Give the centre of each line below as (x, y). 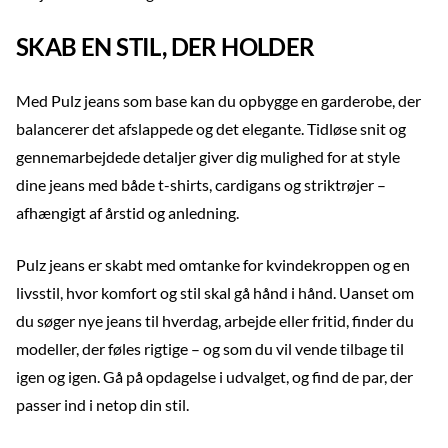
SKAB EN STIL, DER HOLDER (165, 46)
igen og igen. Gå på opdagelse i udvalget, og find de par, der (214, 376)
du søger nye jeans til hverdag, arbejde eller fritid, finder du (215, 320)
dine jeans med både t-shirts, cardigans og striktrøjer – (201, 184)
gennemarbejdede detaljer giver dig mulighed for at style (208, 156)
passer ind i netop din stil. (102, 404)
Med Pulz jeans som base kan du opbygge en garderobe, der (218, 100)
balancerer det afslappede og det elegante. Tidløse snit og (211, 128)
